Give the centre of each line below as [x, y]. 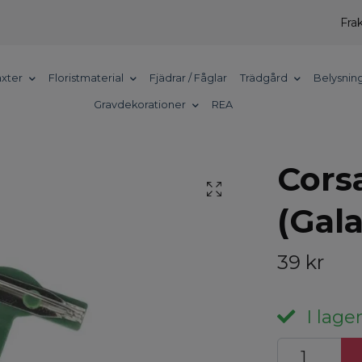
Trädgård [264, 78]
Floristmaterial [86, 78]
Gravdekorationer [139, 105]
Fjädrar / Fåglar [189, 78]
